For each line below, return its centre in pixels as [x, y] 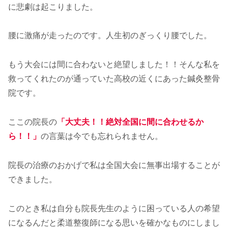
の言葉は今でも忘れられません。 [102, 136]
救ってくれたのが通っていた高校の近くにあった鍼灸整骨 [114, 79]
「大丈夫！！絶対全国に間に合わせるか [130, 122]
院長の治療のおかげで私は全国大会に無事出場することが [114, 165]
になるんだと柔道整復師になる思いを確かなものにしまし [114, 222]
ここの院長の [33, 122]
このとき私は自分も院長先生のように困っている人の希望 [114, 208]
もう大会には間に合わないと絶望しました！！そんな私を [114, 65]
